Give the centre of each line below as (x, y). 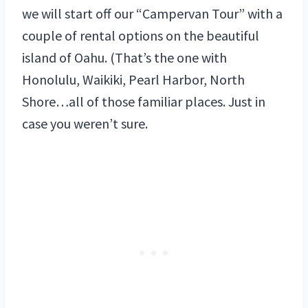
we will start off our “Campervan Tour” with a (152, 14)
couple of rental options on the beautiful (141, 36)
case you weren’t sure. (85, 124)
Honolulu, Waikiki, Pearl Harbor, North (133, 80)
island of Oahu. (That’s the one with (124, 58)
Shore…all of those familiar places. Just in (144, 102)
